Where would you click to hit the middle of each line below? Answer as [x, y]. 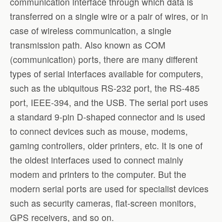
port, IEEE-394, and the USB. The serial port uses [109, 103]
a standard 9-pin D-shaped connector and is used [108, 117]
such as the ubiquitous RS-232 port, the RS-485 [105, 88]
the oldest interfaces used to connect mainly [97, 160]
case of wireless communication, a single [91, 31]
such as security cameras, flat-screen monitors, [103, 203]
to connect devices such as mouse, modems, [99, 131]
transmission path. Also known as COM [88, 45]
